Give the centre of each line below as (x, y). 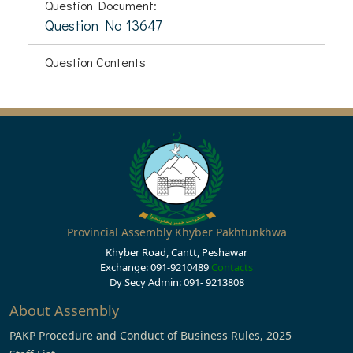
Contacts (232, 267)
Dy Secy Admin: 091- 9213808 (176, 282)
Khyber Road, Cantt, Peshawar (176, 252)
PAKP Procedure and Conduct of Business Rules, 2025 (150, 335)
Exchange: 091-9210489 (156, 267)
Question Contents (95, 62)
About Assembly (64, 310)
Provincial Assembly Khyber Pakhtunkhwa (176, 232)
